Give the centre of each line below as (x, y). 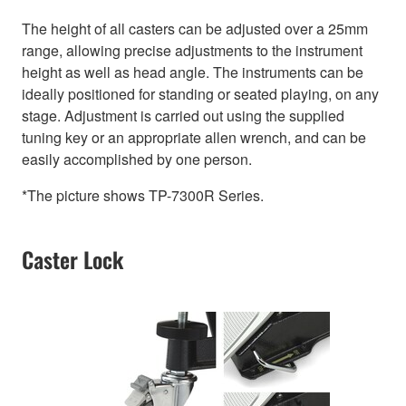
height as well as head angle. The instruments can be (193, 72)
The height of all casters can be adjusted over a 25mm (195, 29)
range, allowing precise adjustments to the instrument (192, 51)
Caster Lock (72, 260)
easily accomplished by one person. (137, 159)
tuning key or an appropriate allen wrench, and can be (194, 138)
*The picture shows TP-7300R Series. (143, 196)
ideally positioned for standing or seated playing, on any (200, 94)
